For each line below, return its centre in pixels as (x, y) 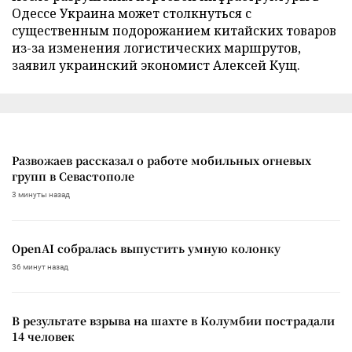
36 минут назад (40, 266)
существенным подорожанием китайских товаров (174, 30)
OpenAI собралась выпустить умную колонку (146, 248)
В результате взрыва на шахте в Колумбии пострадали (173, 320)
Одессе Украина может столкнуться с (132, 13)
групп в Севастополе (73, 176)
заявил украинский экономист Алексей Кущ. (156, 65)
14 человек (43, 336)
